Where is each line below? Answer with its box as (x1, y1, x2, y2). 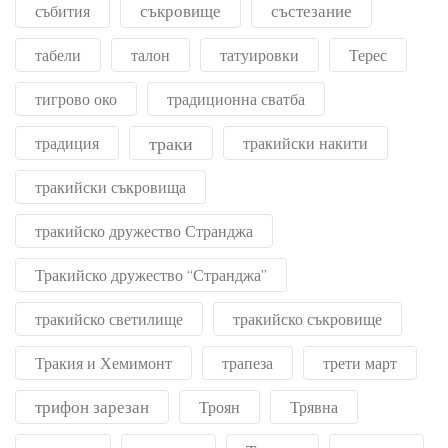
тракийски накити (243, 133, 368, 154)
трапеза (222, 353, 273, 374)
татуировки (220, 45, 299, 66)
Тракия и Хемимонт (35, 353, 172, 374)
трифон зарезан (35, 396, 149, 418)
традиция (35, 133, 99, 154)
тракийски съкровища (35, 177, 186, 198)
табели (35, 45, 81, 66)
